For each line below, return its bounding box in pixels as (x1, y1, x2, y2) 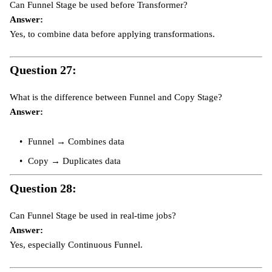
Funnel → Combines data (25, 137, 124, 147)
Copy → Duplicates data (25, 156, 121, 166)
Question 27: (10, 63, 76, 77)
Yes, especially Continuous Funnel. (10, 239, 143, 250)
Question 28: (10, 181, 76, 195)
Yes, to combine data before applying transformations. (10, 29, 215, 39)
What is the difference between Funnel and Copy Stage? (10, 92, 222, 103)
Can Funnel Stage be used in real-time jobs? (10, 210, 176, 220)
